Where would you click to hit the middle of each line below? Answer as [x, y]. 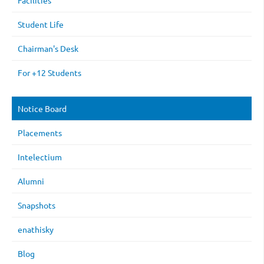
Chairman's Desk [48, 49]
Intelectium [40, 157]
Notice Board [42, 109]
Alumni [31, 181]
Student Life [41, 24]
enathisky [36, 230]
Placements [40, 133]
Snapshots [37, 205]
